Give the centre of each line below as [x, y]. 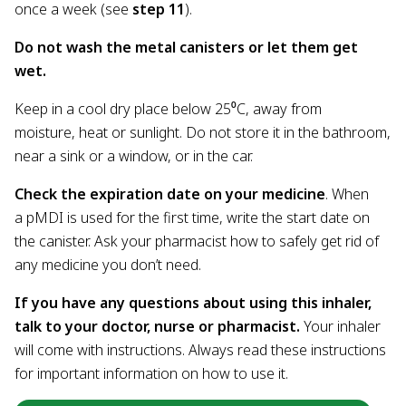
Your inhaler [342, 326]
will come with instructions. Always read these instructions [200, 349]
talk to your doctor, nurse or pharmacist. [159, 326]
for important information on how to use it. [153, 373]
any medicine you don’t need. [110, 264]
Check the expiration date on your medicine [170, 193]
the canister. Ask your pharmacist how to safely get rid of [197, 241]
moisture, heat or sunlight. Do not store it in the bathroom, [203, 132]
